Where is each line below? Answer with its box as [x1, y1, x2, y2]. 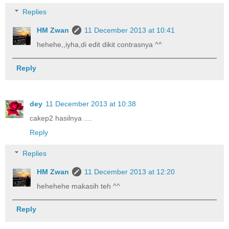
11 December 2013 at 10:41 [84, 26, 175, 35]
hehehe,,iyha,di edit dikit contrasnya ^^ [37, 40, 163, 49]
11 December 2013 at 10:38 [45, 99, 136, 108]
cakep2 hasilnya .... [30, 113, 92, 122]
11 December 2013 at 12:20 [84, 168, 175, 176]
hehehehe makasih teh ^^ [37, 182, 121, 191]
